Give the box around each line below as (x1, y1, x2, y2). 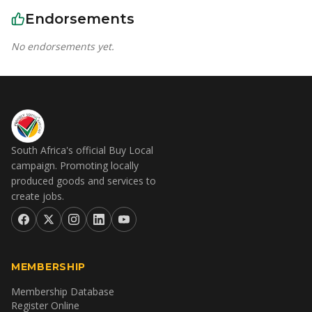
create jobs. (11, 189, 64, 203)
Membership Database (11, 285, 114, 298)
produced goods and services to (11, 174, 156, 187)
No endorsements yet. (11, 40, 114, 53)
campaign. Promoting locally (11, 159, 139, 172)
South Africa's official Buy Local (11, 143, 153, 157)
